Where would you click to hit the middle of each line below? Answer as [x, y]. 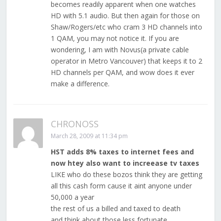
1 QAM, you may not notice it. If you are [115, 38]
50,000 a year [72, 197]
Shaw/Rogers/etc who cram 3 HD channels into [126, 27]
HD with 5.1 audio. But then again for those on [125, 16]
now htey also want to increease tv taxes [125, 163]
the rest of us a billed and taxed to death [115, 209]
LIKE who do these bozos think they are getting [126, 175]
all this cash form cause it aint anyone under [121, 186]
